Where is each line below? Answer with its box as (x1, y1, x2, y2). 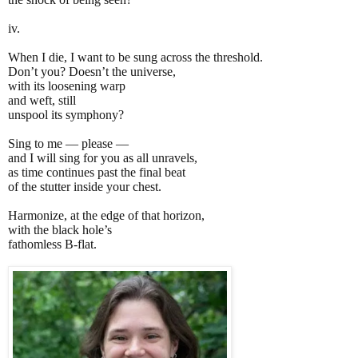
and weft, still (8, 93, 76, 107)
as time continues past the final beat (8, 165, 185, 179)
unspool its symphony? (8, 107, 124, 121)
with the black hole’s (8, 222, 112, 237)
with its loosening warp (8, 78, 125, 93)
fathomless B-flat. (8, 237, 97, 251)
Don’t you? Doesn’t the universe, (8, 64, 176, 78)
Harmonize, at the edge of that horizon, (8, 208, 205, 222)
